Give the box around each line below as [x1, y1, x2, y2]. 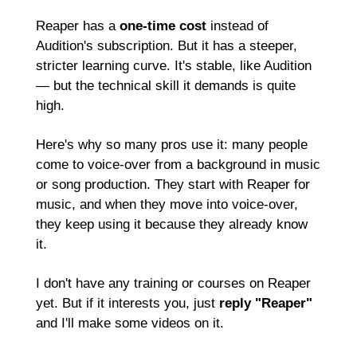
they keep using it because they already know [36, 217, 308, 232]
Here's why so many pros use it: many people [36, 137, 308, 152]
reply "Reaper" [219, 296, 312, 311]
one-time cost [120, 18, 206, 33]
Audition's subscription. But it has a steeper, [36, 38, 297, 53]
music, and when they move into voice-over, [36, 197, 298, 212]
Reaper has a [36, 18, 120, 33]
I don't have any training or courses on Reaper [36, 276, 311, 291]
